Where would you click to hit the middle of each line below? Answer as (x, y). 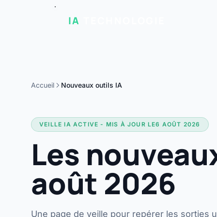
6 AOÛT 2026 (178, 124)
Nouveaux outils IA (92, 85)
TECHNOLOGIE (123, 21)
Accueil (43, 85)
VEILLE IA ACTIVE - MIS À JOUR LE (98, 124)
